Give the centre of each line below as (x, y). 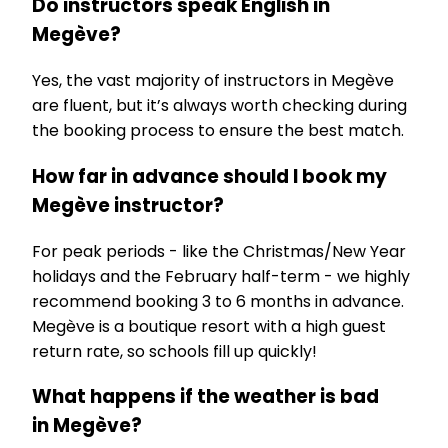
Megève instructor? (128, 205)
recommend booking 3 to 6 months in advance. (218, 301)
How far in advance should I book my (209, 176)
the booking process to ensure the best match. (218, 131)
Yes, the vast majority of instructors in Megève (213, 81)
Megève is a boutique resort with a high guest (209, 326)
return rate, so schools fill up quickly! (174, 351)
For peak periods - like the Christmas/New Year (219, 251)
